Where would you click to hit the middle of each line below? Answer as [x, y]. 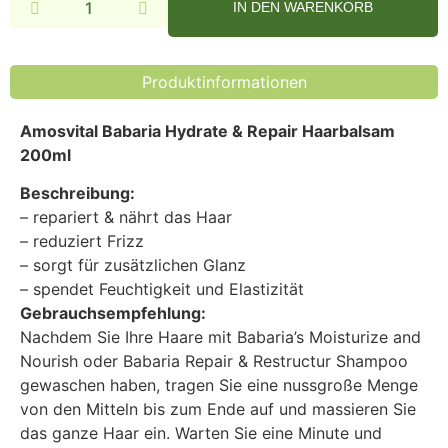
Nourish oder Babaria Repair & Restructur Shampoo [214, 361]
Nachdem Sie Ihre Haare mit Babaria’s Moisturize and [220, 337]
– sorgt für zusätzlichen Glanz [133, 265]
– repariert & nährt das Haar [126, 217]
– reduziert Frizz [82, 241]
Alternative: [53, 28]
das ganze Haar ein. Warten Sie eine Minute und [201, 433]
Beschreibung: [77, 193]
